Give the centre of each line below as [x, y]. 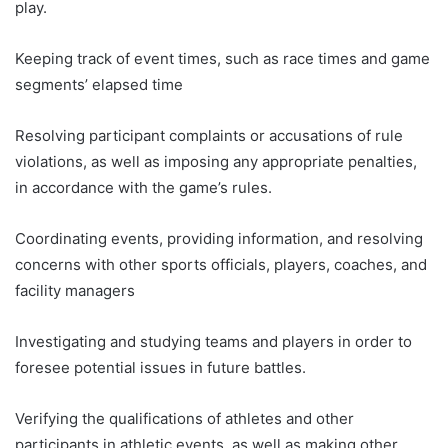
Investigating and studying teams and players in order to [213, 341]
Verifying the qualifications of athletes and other [184, 418]
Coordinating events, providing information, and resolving [219, 238]
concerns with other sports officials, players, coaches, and [221, 264]
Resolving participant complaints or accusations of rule [209, 135]
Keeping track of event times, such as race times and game [222, 58]
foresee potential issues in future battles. [162, 367]
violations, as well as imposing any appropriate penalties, [216, 161]
